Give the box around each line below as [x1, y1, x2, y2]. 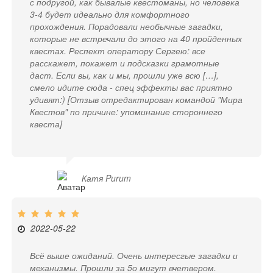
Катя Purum [82, 172, 132, 185]
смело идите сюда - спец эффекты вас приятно [30, 81, 233, 94]
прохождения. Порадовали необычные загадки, [30, 20, 224, 33]
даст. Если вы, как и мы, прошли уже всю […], [30, 69, 219, 82]
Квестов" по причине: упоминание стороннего [30, 105, 223, 118]
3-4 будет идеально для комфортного [30, 8, 190, 21]
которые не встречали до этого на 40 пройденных [30, 32, 243, 45]
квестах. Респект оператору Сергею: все [30, 44, 206, 57]
